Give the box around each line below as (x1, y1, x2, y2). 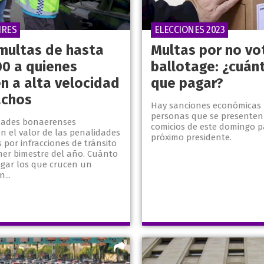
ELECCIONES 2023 (154, 24, 225, 36)
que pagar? (150, 75, 223, 92)
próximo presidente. (150, 132, 232, 143)
